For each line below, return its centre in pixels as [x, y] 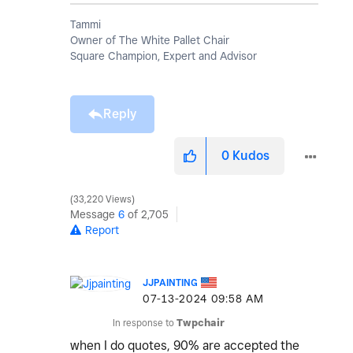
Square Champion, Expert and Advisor [163, 56]
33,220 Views [102, 200]
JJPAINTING [170, 283]
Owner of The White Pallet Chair [150, 41]
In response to [145, 323]
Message [94, 215]
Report [102, 230]
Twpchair [201, 323]
